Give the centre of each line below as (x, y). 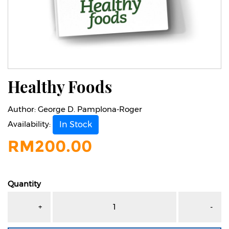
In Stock (76, 124)
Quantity (24, 184)
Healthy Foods (60, 86)
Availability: (30, 124)
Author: (23, 109)
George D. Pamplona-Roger (90, 109)
